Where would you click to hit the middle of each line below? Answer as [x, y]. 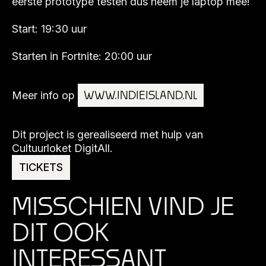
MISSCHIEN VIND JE [123, 206]
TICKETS [41, 167]
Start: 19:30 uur [49, 29]
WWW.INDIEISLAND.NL [141, 95]
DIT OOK [60, 232]
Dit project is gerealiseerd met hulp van [107, 135]
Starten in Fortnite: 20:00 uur [82, 56]
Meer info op [45, 96]
